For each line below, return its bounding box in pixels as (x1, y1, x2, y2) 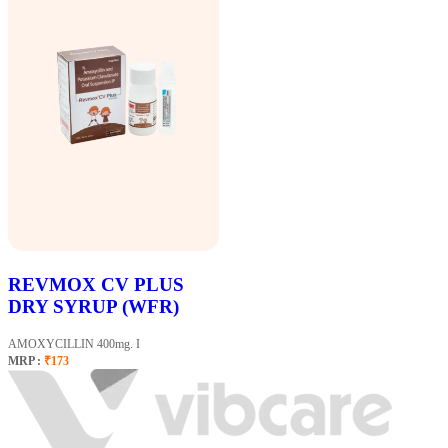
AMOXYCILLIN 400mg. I (8, 336, 140, 351)
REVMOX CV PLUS (8, 273, 184, 295)
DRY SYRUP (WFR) (8, 295, 179, 317)
